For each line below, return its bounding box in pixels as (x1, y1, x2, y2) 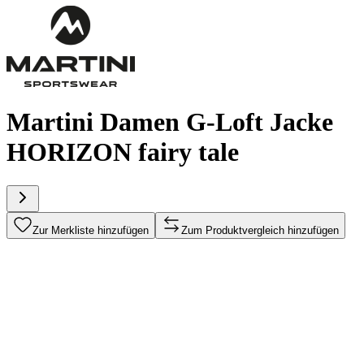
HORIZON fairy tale (6, 137, 239, 167)
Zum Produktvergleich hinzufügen (181, 223, 339, 236)
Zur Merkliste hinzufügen (32, 223, 149, 236)
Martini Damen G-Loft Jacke (6, 107, 333, 137)
